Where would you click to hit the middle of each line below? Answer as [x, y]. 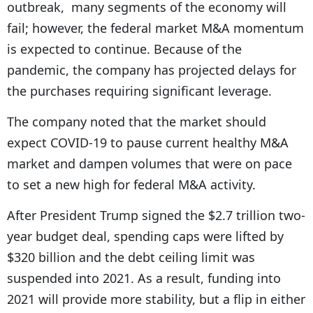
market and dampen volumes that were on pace [150, 164]
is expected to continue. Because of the [124, 49]
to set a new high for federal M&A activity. [131, 185]
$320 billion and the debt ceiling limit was [131, 257]
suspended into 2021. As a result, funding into [144, 278]
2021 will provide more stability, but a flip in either [156, 299]
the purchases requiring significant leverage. [139, 91]
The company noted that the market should [137, 122]
